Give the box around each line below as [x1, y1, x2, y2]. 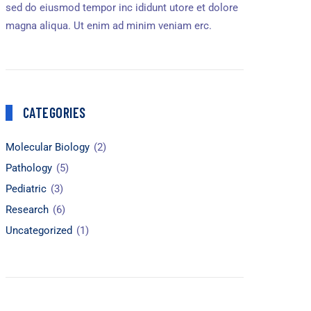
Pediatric [5, 183, 47, 196]
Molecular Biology [5, 141, 90, 154]
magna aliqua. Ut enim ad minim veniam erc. [5, 19, 212, 33]
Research [5, 203, 49, 217]
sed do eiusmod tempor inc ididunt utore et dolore [5, 1, 238, 15]
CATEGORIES [22, 104, 86, 121]
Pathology [5, 162, 52, 175]
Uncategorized [5, 224, 72, 237]
